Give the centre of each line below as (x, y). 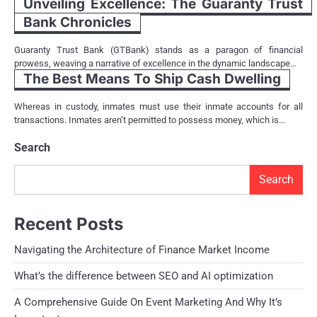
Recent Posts (69, 224)
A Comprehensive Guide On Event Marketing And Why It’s (148, 302)
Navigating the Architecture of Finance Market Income (142, 249)
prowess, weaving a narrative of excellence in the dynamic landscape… (155, 63)
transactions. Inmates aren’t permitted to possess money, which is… (150, 120)
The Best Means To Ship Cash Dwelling (152, 79)
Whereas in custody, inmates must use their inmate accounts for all (158, 106)
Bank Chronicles (77, 22)
